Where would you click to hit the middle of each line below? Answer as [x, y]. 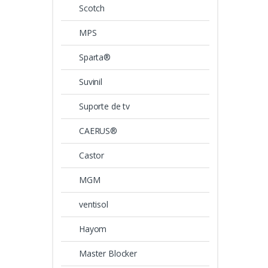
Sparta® [95, 57]
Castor [92, 156]
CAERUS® [98, 131]
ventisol [94, 204]
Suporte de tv [105, 106]
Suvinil [91, 82]
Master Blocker [108, 253]
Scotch [92, 8]
